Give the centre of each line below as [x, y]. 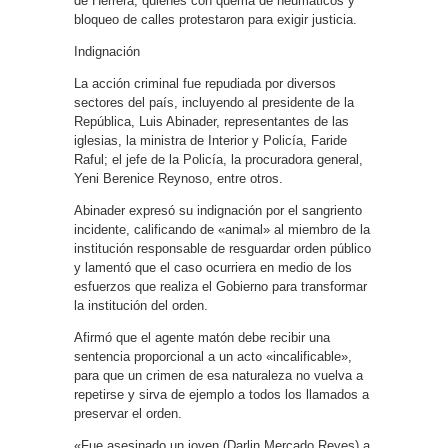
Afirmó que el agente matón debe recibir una [202, 337]
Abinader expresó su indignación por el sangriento [218, 210]
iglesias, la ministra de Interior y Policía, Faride [210, 140]
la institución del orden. [141, 305]
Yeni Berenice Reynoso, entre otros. [178, 178]
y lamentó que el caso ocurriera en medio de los [213, 267]
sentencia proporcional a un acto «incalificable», [213, 356]
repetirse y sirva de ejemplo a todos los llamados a [221, 394]
